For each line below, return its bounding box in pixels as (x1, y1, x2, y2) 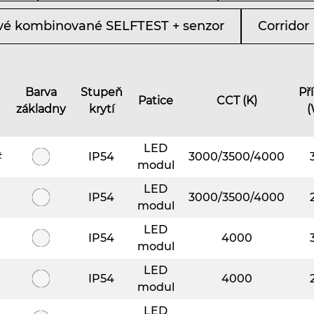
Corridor (258, 18, 309, 34)
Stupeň (80, 85, 123, 99)
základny (16, 102, 66, 116)
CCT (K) (216, 93, 257, 107)
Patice (138, 93, 173, 107)
